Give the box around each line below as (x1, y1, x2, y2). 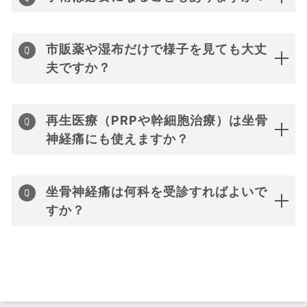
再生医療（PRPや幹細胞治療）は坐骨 (46, 113, 268, 128)
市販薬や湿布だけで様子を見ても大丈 (46, 42, 267, 57)
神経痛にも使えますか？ (46, 132, 189, 147)
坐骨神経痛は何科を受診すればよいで (46, 184, 267, 199)
